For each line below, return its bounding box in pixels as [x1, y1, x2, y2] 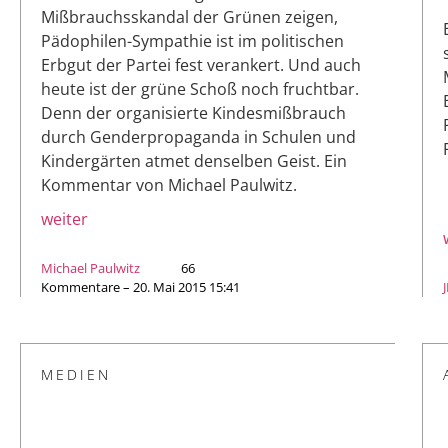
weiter [41, 208, 88, 231]
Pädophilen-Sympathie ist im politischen [41, 30, 344, 53]
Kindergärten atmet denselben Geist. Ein [41, 150, 347, 173]
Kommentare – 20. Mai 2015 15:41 [41, 278, 240, 297]
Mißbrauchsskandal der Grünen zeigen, [41, 6, 338, 29]
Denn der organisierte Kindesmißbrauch [41, 102, 346, 125]
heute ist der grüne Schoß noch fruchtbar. [41, 78, 359, 101]
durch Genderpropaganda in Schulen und [41, 126, 356, 149]
